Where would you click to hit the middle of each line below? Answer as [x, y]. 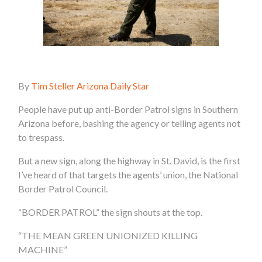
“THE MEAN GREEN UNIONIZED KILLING [108, 236]
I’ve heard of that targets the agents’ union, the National [128, 175]
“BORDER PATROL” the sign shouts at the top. [111, 212]
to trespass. [42, 137]
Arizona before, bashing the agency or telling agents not [130, 123]
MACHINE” [43, 250]
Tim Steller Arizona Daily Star [90, 86]
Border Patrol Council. [63, 189]
